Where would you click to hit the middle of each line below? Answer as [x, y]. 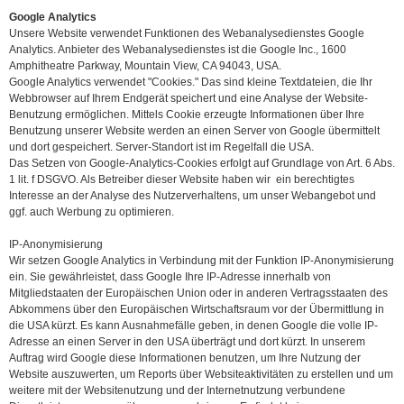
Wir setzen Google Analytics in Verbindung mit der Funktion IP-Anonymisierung [202, 261]
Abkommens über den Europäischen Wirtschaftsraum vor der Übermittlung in [197, 310]
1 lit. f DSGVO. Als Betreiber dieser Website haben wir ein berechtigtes [182, 180]
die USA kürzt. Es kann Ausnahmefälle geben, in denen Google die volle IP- [193, 326]
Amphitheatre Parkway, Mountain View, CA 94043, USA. [145, 66]
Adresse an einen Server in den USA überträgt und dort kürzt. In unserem [187, 342]
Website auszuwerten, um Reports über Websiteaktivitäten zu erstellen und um [201, 375]
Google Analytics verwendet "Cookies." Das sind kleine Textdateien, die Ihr [191, 83]
